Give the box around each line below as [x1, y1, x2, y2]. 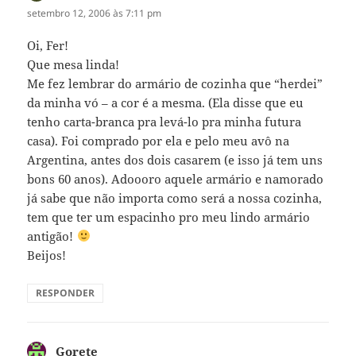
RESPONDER [36, 285, 95, 300]
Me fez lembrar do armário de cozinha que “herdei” [27, 75, 323, 91]
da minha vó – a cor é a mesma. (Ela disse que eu [27, 94, 304, 110]
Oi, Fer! [27, 37, 69, 53]
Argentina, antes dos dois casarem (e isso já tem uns [27, 151, 323, 168]
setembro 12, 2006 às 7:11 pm [27, 6, 162, 20]
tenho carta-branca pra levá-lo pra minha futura [27, 113, 302, 130]
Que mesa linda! [27, 56, 120, 72]
